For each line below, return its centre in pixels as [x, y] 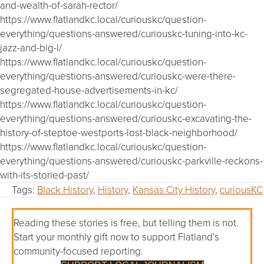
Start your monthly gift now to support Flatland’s [116, 236]
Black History [65, 190]
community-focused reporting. [78, 250]
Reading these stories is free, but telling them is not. [126, 222]
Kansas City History [174, 190]
